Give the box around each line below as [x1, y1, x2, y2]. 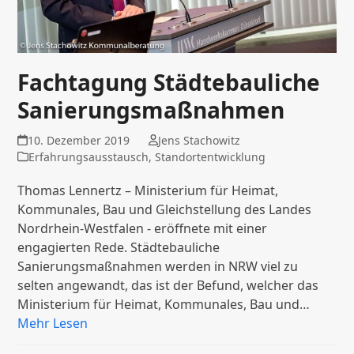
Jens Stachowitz [157, 132, 240, 148]
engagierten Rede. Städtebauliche [17, 238, 220, 256]
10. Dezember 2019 [27, 132, 130, 148]
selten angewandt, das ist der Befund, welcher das [17, 276, 319, 294]
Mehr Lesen [17, 314, 88, 332]
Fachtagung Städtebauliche [17, 66, 321, 97]
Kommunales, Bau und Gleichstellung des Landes [17, 200, 312, 218]
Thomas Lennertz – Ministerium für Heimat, [17, 181, 279, 199]
